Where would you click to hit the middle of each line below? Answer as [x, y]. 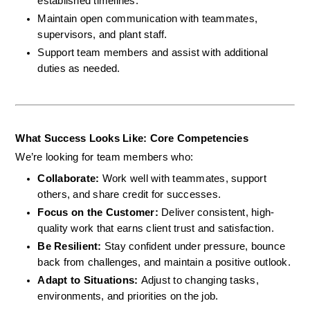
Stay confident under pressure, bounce [195, 246]
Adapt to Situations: [89, 280]
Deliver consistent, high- [218, 212]
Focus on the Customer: [100, 212]
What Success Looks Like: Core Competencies [132, 138]
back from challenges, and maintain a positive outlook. [164, 262]
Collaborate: [70, 178]
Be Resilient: [71, 246]
